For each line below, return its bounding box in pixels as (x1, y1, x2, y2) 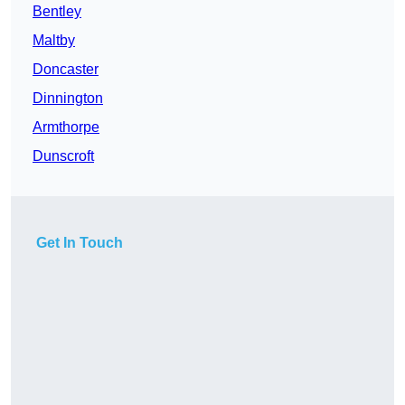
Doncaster (33, 61, 99, 78)
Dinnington (33, 90, 103, 107)
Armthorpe (33, 119, 99, 136)
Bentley (33, 4, 81, 20)
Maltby (33, 33, 75, 49)
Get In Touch (36, 235, 123, 251)
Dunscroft (33, 148, 94, 165)
